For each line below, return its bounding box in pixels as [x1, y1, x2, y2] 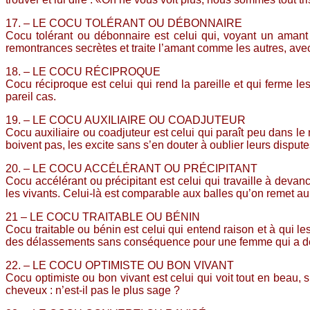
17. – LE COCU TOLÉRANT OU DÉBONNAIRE [6, 17, 242, 29]
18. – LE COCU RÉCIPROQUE [6, 65, 161, 77]
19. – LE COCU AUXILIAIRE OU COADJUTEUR [6, 113, 246, 126]
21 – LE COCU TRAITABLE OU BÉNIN [6, 210, 200, 223]
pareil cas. [6, 90, 56, 102]
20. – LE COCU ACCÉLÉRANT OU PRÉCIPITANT [6, 162, 257, 174]
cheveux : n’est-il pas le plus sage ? [6, 284, 180, 296]
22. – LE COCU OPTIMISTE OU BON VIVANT [6, 259, 234, 271]
